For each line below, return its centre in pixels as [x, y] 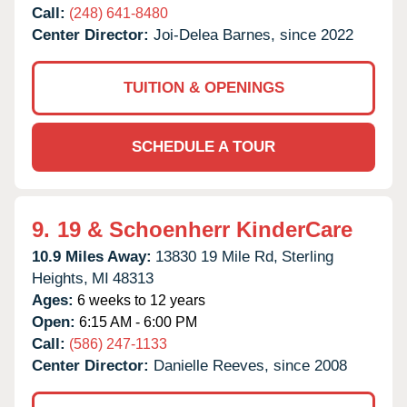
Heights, [60, 278]
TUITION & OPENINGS [203, 87]
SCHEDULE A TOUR [203, 146]
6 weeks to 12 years [139, 300]
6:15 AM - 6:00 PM [136, 322]
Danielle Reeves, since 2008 [250, 365]
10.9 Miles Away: [92, 256]
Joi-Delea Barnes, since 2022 [253, 35]
